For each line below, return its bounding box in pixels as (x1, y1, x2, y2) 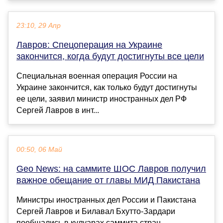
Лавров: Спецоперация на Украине (16, 40, 162, 50)
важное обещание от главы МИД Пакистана (16, 175, 200, 186)
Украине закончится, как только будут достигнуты (16, 83, 197, 92)
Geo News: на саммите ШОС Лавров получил (16, 164, 206, 174)
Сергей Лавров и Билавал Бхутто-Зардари (16, 207, 175, 216)
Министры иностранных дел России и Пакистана (16, 196, 196, 205)
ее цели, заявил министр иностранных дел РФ (16, 95, 187, 104)
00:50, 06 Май (16, 146, 62, 154)
